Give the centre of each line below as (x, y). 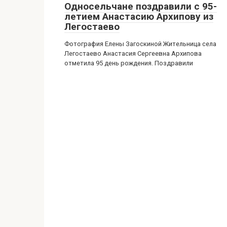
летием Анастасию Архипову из (139, 16)
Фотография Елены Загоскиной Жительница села (140, 44)
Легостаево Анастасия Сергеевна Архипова (133, 53)
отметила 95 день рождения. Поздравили (129, 63)
